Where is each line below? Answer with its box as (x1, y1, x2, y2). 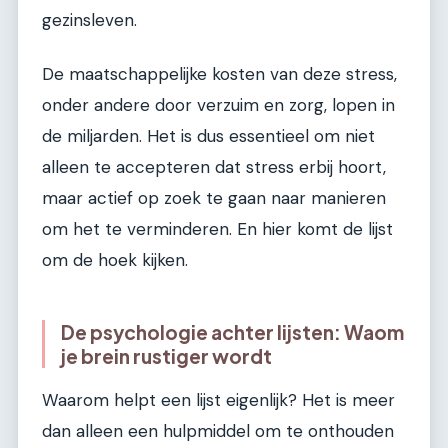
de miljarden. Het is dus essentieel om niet (42, 124, 375, 147)
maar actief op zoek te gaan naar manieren (42, 186, 386, 209)
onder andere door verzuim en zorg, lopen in (42, 93, 395, 116)
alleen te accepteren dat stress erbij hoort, (42, 155, 386, 178)
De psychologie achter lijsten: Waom (61, 319, 404, 344)
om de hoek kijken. (42, 248, 188, 271)
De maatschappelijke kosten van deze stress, (42, 62, 397, 85)
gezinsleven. (42, 9, 137, 32)
